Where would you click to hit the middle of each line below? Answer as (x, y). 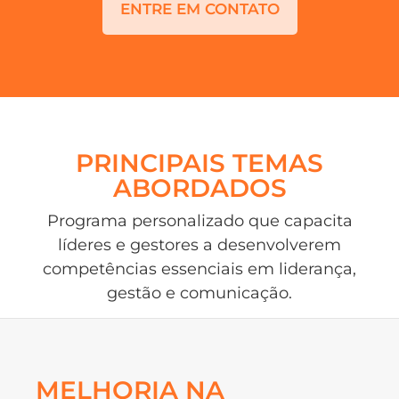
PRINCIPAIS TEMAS (199, 163)
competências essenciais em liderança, (199, 269)
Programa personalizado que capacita (199, 220)
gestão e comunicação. (199, 293)
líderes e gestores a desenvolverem (199, 244)
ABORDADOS (199, 187)
